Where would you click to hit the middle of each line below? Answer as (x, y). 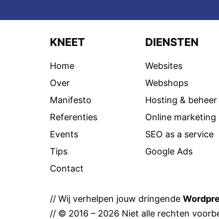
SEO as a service (179, 134)
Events (64, 134)
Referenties (74, 117)
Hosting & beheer (181, 100)
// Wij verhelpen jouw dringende (116, 198)
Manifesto (71, 100)
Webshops (167, 83)
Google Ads (169, 151)
